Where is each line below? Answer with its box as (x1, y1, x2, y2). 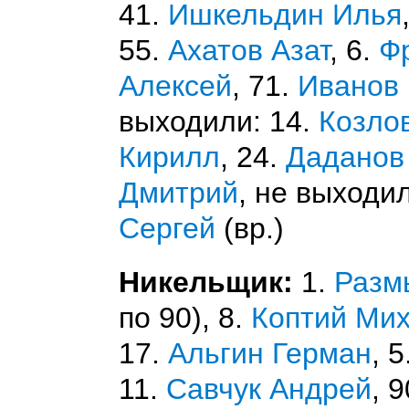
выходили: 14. (119, 105, 319, 138)
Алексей (119, 69, 232, 102)
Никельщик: (119, 266, 293, 299)
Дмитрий (119, 176, 238, 209)
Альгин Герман (168, 337, 372, 370)
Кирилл (119, 141, 220, 173)
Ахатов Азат (168, 34, 330, 67)
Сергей (119, 212, 215, 245)
